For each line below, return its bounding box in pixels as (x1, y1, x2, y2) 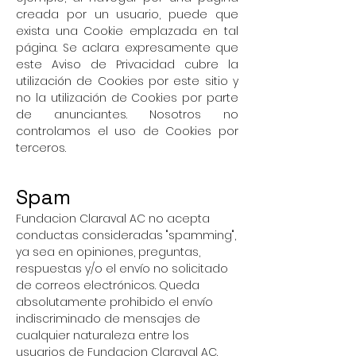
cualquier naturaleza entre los (16, 327, 189, 343)
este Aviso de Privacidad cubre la (16, 56, 238, 72)
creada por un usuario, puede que (16, 6, 238, 22)
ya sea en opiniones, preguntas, (16, 244, 200, 260)
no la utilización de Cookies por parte (16, 90, 238, 106)
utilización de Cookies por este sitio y (16, 73, 238, 89)
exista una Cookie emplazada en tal (16, 23, 238, 39)
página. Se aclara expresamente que (16, 40, 238, 56)
